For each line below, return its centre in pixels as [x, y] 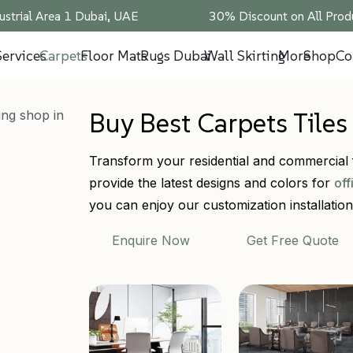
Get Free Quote [293, 240]
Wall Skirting [245, 55]
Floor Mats [114, 55]
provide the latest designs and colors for [212, 183]
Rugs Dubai [176, 55]
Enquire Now [151, 240]
